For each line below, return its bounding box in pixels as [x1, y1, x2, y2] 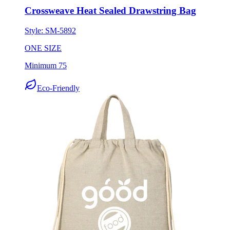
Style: [25, 26, 45, 35]
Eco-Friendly [37, 84, 80, 93]
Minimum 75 [25, 61, 67, 70]
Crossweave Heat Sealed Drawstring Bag [25, 5, 196, 16]
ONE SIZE [25, 44, 62, 53]
